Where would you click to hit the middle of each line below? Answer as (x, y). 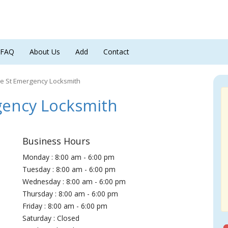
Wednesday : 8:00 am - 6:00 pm (74, 181)
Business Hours (56, 141)
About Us (45, 52)
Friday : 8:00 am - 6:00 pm (65, 206)
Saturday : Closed (51, 218)
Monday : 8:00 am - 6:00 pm (69, 157)
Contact (116, 52)
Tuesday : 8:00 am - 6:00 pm (69, 169)
